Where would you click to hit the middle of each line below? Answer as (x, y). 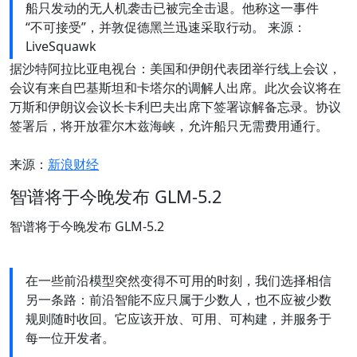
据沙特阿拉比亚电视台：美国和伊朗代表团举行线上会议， (175, 69)
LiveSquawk (61, 47)
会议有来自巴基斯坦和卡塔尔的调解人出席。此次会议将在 (175, 88)
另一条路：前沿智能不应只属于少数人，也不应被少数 (178, 300)
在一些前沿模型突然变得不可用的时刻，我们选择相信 (178, 281)
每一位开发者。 (70, 338)
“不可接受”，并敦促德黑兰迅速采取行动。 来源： (166, 27)
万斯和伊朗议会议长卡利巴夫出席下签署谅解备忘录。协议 (175, 107)
